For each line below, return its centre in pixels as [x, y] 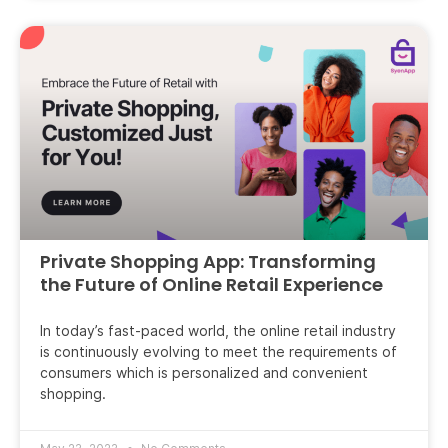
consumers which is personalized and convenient [204, 372]
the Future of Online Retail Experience [211, 284]
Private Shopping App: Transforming [208, 261]
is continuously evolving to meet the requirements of [218, 351]
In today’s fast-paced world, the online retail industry [218, 330]
